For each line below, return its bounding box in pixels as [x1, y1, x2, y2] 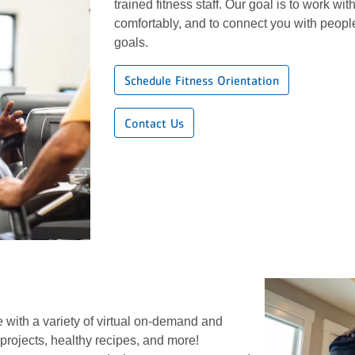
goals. [114, 35, 155, 49]
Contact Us [124, 115, 184, 130]
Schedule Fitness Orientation [124, 72, 279, 87]
